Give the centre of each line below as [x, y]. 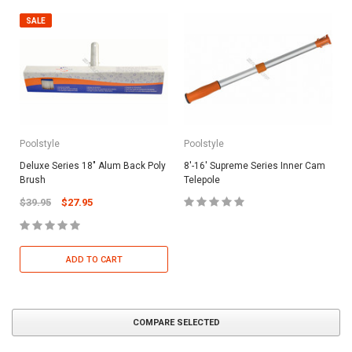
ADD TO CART [94, 260]
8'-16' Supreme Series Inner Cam [255, 166]
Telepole [202, 180]
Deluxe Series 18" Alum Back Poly [93, 166]
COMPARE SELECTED [176, 323]
